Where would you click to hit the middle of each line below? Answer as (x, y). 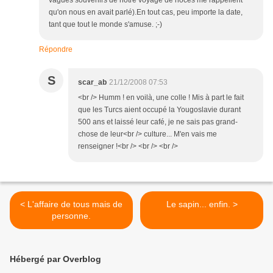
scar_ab (92, 83)
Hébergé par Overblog (55, 259)
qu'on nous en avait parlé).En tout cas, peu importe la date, (146, 12)
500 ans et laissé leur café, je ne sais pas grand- (158, 122)
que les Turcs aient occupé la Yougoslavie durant (159, 110)
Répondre (56, 50)
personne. (71, 216)
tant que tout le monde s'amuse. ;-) (105, 25)
